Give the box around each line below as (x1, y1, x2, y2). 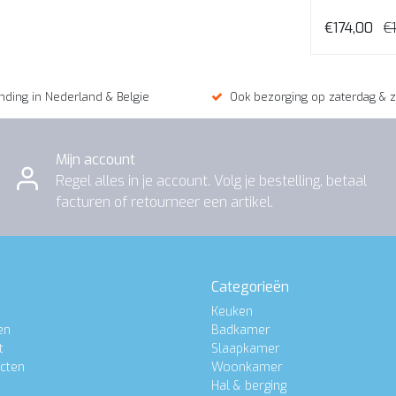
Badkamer (211, 322, 270, 339)
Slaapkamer (211, 340, 280, 358)
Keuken (211, 303, 253, 321)
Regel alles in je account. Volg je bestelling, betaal (56, 171, 367, 190)
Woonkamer (211, 359, 283, 377)
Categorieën (211, 278, 289, 297)
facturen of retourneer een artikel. (56, 192, 273, 211)
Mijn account (56, 149, 135, 169)
